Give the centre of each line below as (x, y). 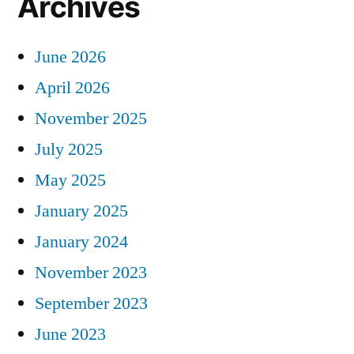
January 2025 (81, 211)
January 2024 (81, 241)
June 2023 (70, 334)
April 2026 (72, 87)
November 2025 (91, 118)
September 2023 (91, 303)
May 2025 (70, 180)
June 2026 (70, 56)
